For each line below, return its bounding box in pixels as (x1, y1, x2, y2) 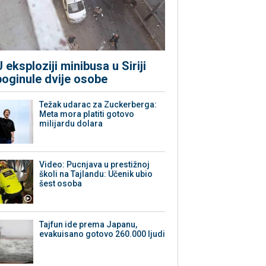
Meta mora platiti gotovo (39, 109, 135, 119)
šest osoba (39, 179, 83, 189)
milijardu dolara (39, 119, 103, 129)
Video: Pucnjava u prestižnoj (39, 160, 150, 170)
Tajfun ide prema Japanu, (39, 220, 138, 230)
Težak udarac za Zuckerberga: (39, 100, 157, 110)
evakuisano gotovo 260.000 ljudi (39, 229, 166, 239)
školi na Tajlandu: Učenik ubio (39, 169, 153, 179)
